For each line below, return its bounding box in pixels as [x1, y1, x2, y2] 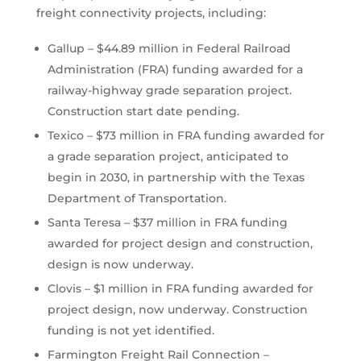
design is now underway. [47, 256, 193, 272]
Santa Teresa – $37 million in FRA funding [47, 214, 288, 230]
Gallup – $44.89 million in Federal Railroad [47, 40, 291, 56]
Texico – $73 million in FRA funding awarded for [47, 127, 325, 143]
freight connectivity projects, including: [35, 6, 266, 21]
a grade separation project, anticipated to [47, 148, 288, 164]
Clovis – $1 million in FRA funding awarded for [47, 281, 313, 297]
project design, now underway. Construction [47, 302, 308, 317]
